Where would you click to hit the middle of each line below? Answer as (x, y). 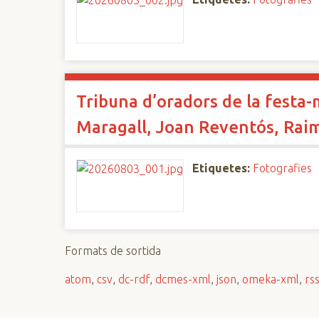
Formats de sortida (113, 251)
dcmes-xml (183, 279)
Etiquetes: (221, 168)
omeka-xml (271, 279)
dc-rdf (134, 279)
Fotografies (283, 168)
